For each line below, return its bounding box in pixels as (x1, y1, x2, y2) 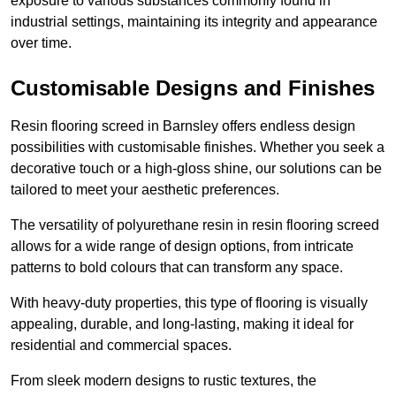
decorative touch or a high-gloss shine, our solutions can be (11, 161, 382, 177)
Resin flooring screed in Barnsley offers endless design (11, 118, 355, 134)
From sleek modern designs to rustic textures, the (11, 373, 316, 389)
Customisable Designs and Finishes (11, 76, 375, 101)
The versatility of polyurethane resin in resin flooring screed (11, 217, 379, 233)
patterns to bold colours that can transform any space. (11, 260, 346, 276)
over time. (11, 35, 72, 51)
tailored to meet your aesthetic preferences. (11, 182, 279, 198)
